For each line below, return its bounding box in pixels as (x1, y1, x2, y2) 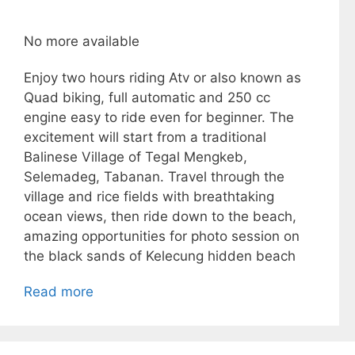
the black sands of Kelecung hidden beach (24, 247, 296, 264)
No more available (24, 33, 139, 50)
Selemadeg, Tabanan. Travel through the (24, 168, 284, 185)
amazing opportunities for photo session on (24, 227, 300, 244)
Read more (24, 284, 94, 300)
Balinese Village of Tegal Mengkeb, (24, 148, 247, 165)
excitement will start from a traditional (24, 128, 266, 145)
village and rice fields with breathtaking (24, 188, 274, 204)
